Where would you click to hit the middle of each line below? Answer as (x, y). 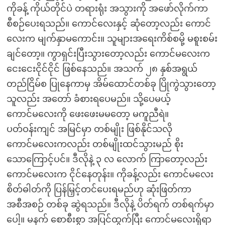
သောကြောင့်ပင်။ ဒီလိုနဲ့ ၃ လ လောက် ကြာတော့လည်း (107, 159)
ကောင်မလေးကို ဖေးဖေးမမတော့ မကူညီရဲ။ (87, 114)
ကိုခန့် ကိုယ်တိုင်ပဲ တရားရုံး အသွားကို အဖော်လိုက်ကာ (107, 9)
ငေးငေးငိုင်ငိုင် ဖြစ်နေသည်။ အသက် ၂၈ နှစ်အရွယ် (102, 69)
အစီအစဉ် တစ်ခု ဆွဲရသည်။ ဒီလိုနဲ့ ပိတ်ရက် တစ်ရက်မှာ (110, 204)
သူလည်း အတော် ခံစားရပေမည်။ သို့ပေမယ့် (88, 99)
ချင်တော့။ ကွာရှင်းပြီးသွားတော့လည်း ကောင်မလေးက (108, 54)
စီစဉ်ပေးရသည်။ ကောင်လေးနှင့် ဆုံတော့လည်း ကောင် (108, 24)
